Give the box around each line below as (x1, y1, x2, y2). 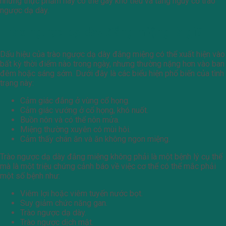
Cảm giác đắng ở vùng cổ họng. (20, 95, 130, 105)
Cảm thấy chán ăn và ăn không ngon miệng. (20, 134, 170, 144)
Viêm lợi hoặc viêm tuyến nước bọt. (20, 188, 143, 198)
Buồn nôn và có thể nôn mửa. (20, 115, 120, 125)
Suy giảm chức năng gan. (20, 198, 107, 208)
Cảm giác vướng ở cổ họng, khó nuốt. (20, 105, 148, 115)
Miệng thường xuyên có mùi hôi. (20, 124, 131, 134)
